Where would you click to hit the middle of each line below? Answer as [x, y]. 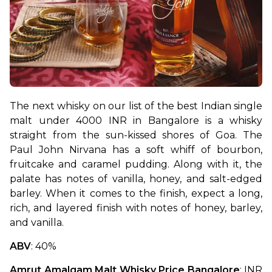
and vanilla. [37, 222]
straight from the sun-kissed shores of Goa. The [136, 135]
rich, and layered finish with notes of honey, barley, [136, 208]
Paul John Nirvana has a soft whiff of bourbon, [136, 149]
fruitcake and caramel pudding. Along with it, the [136, 164]
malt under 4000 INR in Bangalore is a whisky [136, 120]
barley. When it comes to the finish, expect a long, [136, 193]
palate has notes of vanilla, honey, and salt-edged [136, 178]
